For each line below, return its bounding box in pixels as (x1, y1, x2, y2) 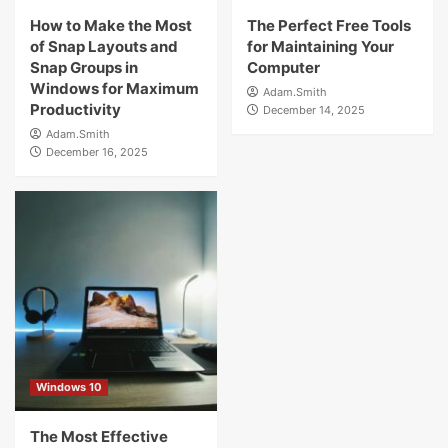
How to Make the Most (30, 15, 192, 35)
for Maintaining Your (246, 36, 394, 56)
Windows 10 (36, 379, 102, 394)
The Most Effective (30, 426, 168, 446)
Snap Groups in (30, 57, 138, 77)
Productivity (30, 99, 121, 119)
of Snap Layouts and (30, 36, 178, 56)
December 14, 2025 (262, 102, 365, 117)
